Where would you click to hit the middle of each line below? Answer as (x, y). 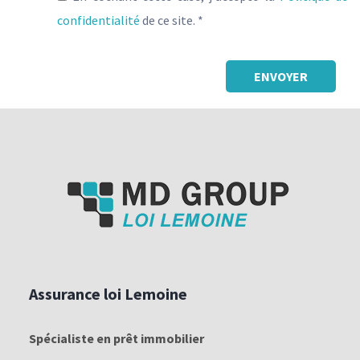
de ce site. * (172, 20)
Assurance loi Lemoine (108, 294)
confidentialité (98, 20)
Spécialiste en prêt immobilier (116, 339)
